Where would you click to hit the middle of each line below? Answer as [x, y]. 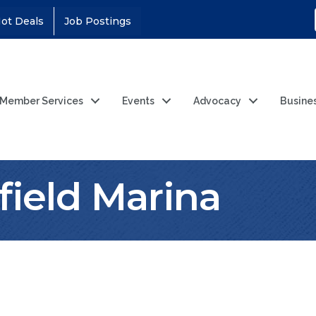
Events [139, 101]
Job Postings [98, 21]
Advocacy [218, 101]
